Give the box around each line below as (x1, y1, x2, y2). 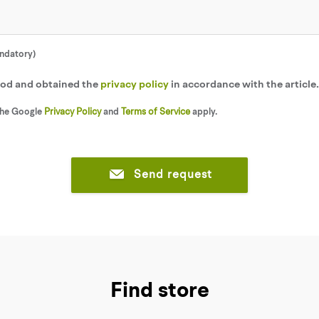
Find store (110, 280, 209, 302)
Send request (134, 169, 212, 181)
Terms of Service (121, 107, 190, 117)
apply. (190, 107, 217, 117)
